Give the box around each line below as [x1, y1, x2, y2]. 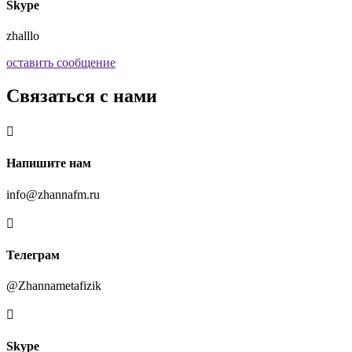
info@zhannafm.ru [6, 187, 100, 201]
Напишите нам [6, 156, 91, 170]
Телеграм [6, 247, 60, 262]
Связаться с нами [6, 86, 157, 107]
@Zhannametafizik [6, 279, 101, 293]
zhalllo [6, 29, 39, 43]
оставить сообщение [6, 56, 115, 70]
